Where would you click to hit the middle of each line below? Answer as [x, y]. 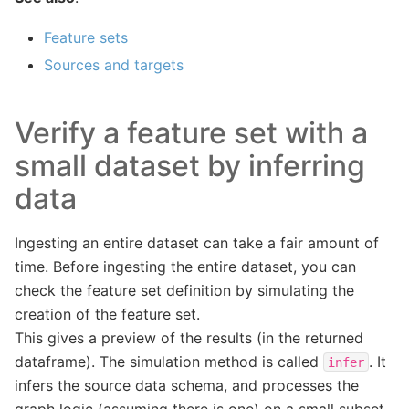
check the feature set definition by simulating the [184, 290]
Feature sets [86, 37]
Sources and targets [114, 64]
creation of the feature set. [107, 314]
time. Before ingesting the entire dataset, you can [185, 266]
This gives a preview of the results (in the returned [189, 337]
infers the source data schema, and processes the [187, 385]
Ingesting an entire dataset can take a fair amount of [197, 242]
